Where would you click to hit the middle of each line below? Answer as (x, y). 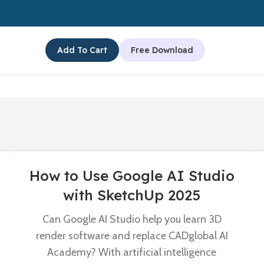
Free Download (162, 50)
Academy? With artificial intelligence (132, 252)
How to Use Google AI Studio (132, 176)
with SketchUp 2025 (132, 195)
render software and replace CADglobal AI (132, 236)
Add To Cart (82, 50)
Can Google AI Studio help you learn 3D (132, 219)
